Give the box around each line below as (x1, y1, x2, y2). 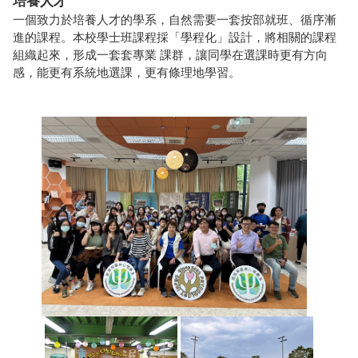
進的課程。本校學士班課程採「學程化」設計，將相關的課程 (13, 31, 336, 44)
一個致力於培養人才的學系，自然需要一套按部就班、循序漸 (13, 14, 336, 26)
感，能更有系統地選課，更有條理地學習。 (13, 66, 241, 79)
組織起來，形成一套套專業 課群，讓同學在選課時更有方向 (13, 49, 328, 62)
